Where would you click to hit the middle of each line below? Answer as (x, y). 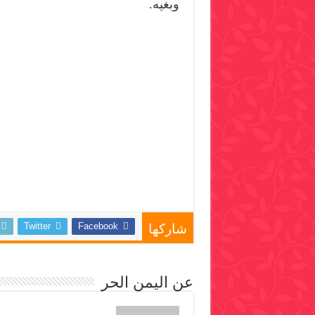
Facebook (98, 226)
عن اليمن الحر (147, 283)
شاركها (167, 229)
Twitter (37, 226)
